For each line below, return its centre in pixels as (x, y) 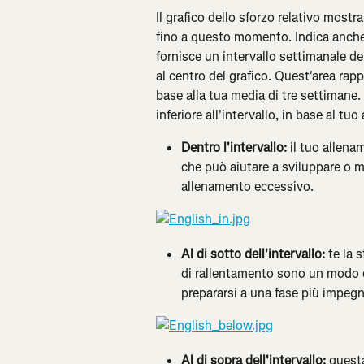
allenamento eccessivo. (247, 187)
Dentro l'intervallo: (236, 148)
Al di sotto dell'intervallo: (255, 254)
